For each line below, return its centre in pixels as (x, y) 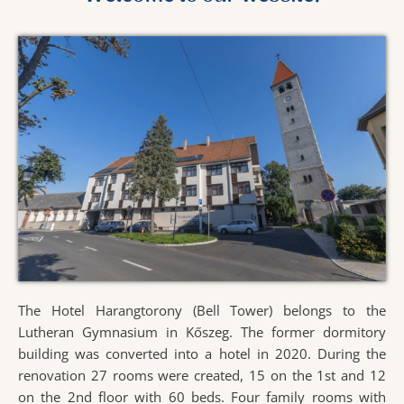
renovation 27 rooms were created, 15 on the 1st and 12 (202, 376)
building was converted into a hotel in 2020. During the (202, 354)
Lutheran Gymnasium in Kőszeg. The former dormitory (202, 332)
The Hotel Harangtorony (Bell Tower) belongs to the (202, 311)
